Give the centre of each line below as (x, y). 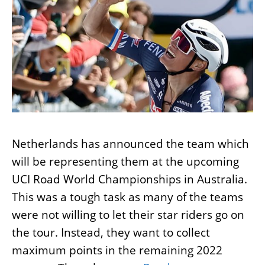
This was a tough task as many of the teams (127, 197)
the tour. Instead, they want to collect (111, 232)
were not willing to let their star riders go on (128, 215)
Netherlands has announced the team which (130, 144)
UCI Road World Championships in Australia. (130, 179)
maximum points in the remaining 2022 (117, 250)
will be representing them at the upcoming (125, 161)
